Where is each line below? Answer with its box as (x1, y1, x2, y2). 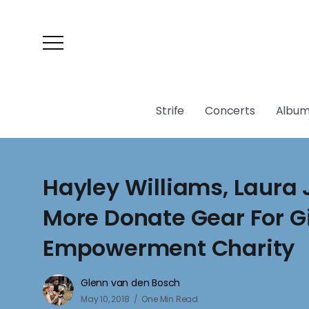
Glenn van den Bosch (81, 276, 181, 290)
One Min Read (141, 293, 199, 305)
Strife (156, 103, 185, 119)
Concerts (205, 103, 255, 119)
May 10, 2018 (81, 293, 130, 305)
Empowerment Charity (43, 232, 295, 263)
